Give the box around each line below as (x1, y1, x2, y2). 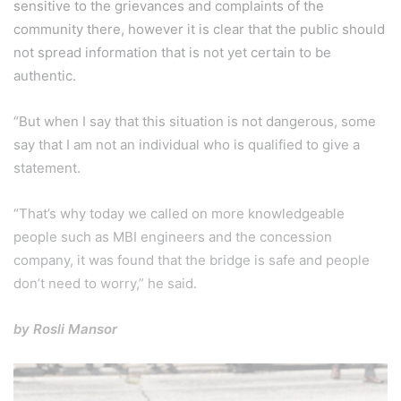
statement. (13, 159, 81, 177)
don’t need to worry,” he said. (13, 275, 197, 293)
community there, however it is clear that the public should (13, 21, 385, 38)
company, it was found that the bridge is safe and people (13, 252, 370, 269)
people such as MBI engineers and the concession (13, 228, 332, 246)
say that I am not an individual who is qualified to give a (13, 136, 360, 154)
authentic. (13, 67, 76, 85)
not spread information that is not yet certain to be (13, 44, 331, 62)
